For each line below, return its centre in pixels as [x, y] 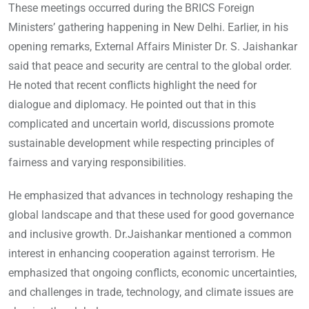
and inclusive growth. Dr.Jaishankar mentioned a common [150, 234]
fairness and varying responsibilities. [97, 162]
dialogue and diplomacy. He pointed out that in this [132, 104]
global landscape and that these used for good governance [151, 215]
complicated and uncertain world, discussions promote [141, 123]
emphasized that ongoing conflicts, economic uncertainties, [152, 272]
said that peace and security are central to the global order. [150, 66]
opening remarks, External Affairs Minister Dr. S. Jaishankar [153, 46]
